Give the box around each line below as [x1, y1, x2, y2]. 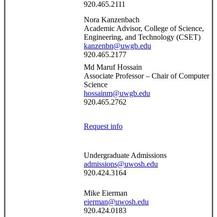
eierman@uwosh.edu [84, 198, 149, 206]
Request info [84, 122, 123, 131]
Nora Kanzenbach [84, 15, 139, 24]
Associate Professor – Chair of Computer [84, 72, 209, 80]
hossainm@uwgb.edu [84, 89, 150, 98]
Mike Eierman [84, 189, 127, 198]
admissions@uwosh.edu [84, 160, 158, 169]
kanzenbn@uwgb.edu [84, 42, 151, 50]
